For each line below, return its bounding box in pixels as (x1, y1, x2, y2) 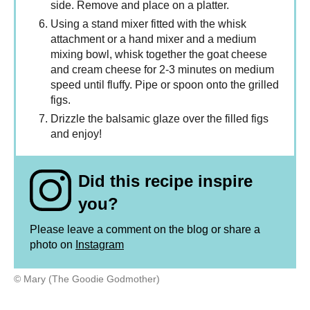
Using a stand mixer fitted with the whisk (51, 18, 246, 30)
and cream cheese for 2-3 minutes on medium (51, 64, 274, 76)
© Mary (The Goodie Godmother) (14, 274, 160, 285)
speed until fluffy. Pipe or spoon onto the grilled (51, 79, 279, 91)
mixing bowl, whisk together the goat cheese (51, 48, 267, 61)
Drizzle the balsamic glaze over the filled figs (51, 113, 268, 125)
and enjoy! (51, 128, 102, 140)
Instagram (75, 239, 124, 251)
